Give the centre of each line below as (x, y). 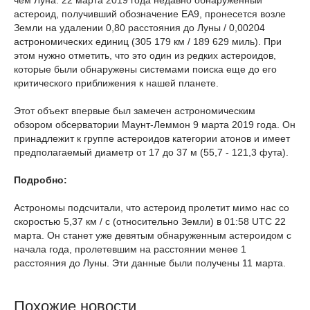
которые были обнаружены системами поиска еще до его (145, 69)
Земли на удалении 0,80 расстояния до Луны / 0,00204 (139, 28)
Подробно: (40, 180)
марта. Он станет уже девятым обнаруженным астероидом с (153, 235)
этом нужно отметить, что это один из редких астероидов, (145, 55)
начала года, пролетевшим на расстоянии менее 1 (130, 249)
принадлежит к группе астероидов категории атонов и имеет (152, 138)
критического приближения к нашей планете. (116, 83)
